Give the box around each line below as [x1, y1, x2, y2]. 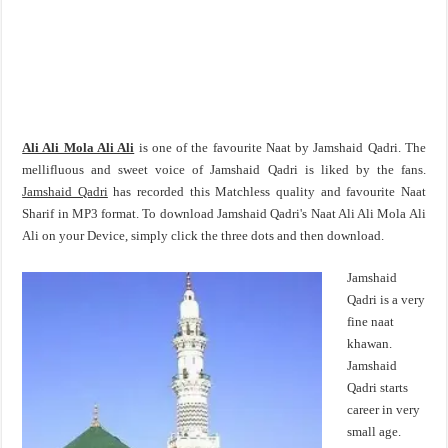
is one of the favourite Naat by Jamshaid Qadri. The [134, 140, 426, 155]
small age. [347, 424, 402, 439]
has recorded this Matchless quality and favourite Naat [107, 184, 426, 199]
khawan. [347, 336, 393, 351]
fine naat [347, 314, 395, 329]
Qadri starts [347, 380, 409, 395]
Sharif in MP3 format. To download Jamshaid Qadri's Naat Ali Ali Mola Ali [22, 206, 426, 221]
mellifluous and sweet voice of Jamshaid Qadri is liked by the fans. [22, 162, 426, 177]
